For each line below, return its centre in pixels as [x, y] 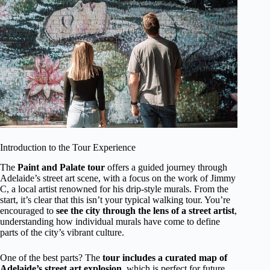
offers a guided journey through [166, 167]
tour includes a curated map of [165, 257]
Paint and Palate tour [61, 167]
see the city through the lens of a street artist [145, 210]
